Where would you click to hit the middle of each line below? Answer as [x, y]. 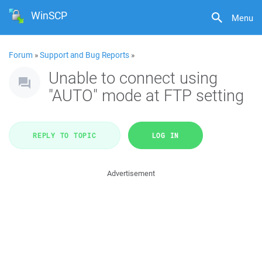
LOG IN [165, 135]
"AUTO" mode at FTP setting [146, 95]
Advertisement [131, 173]
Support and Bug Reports [85, 55]
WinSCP [49, 15]
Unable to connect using [133, 77]
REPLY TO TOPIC [65, 135]
